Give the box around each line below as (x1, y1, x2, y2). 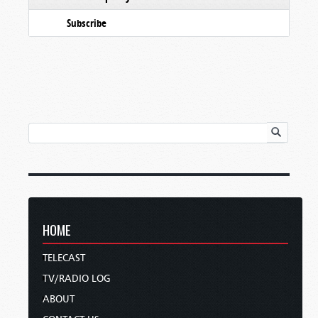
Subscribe (67, 16, 106, 31)
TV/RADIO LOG (43, 272, 111, 285)
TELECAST (43, 251, 85, 264)
